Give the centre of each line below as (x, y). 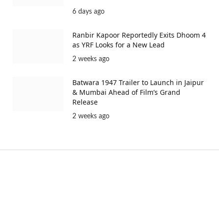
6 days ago (88, 12)
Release (85, 102)
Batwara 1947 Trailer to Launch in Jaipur (138, 83)
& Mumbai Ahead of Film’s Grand (126, 92)
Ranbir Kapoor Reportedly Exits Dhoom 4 (139, 35)
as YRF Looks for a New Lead (119, 45)
